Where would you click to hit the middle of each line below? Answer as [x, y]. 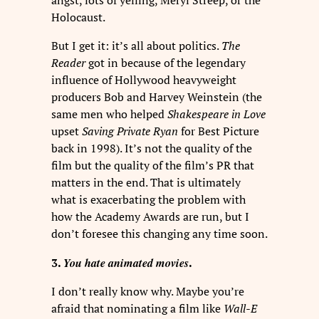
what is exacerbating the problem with [148, 200]
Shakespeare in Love [216, 114]
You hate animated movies [126, 262]
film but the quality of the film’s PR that [153, 166]
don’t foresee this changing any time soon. [159, 234]
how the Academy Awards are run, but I [150, 217]
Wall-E [240, 308]
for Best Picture [219, 131]
